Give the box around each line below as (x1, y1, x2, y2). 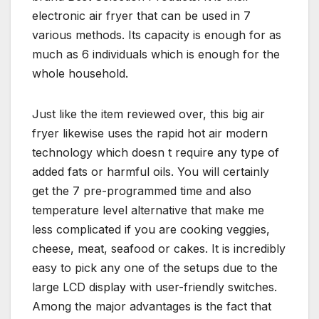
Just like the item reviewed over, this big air (32, 107, 265, 122)
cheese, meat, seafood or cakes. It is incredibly (32, 241, 286, 256)
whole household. (32, 66, 128, 81)
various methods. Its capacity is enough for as (32, 28, 281, 43)
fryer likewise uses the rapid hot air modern (32, 126, 268, 141)
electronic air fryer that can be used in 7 (32, 9, 251, 23)
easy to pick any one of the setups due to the (32, 261, 278, 276)
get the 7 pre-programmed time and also (32, 184, 251, 199)
